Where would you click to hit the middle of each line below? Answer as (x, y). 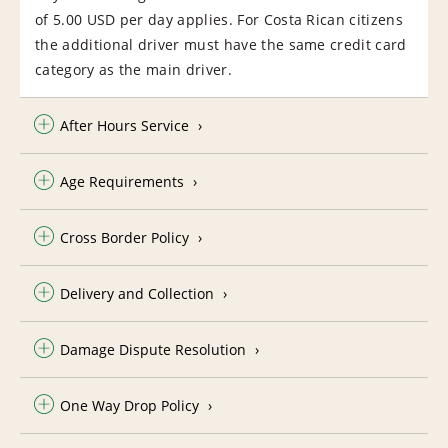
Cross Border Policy (124, 237)
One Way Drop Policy (129, 405)
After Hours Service (124, 125)
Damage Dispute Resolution (153, 349)
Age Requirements (122, 181)
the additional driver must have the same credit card (221, 44)
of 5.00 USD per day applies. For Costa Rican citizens (219, 19)
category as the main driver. (133, 69)
